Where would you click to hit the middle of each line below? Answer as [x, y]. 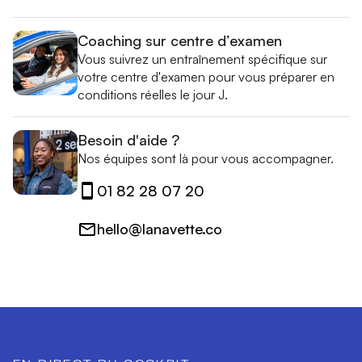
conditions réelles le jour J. [153, 94]
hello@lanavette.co [160, 229]
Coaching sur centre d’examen [180, 40]
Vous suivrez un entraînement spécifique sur [202, 59]
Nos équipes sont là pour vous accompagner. [206, 158]
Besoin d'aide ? [128, 139]
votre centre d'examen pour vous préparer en [206, 76]
